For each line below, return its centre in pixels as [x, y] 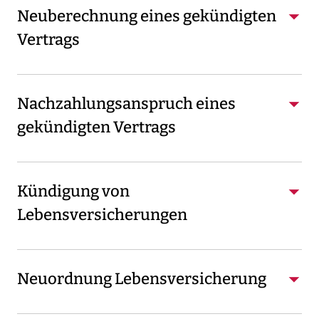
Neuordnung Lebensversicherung [142, 278]
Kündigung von [73, 191]
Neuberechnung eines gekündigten [147, 16]
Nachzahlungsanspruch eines [126, 103]
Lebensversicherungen [102, 214]
